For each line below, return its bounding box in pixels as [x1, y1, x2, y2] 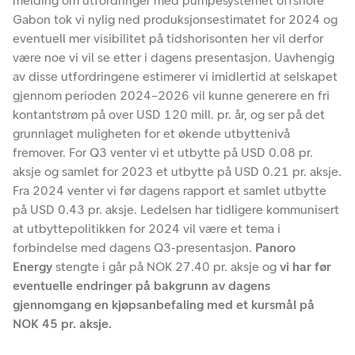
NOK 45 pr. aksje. [13, 315, 112, 331]
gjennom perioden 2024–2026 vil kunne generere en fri [13, 87, 330, 103]
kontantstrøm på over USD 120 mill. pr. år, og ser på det [13, 106, 325, 122]
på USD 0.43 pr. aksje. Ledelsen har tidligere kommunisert [13, 201, 339, 217]
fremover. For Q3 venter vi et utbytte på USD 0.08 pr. [13, 144, 313, 160]
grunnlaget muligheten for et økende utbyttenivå [13, 125, 290, 141]
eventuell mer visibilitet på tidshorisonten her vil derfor [13, 30, 323, 46]
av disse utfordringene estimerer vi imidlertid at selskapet [13, 68, 338, 84]
